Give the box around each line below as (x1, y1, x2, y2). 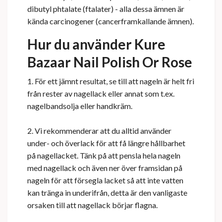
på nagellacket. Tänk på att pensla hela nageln (27, 151, 180, 161)
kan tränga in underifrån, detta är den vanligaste (27, 188, 187, 198)
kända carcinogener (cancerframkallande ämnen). (27, 16, 194, 26)
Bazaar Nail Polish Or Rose (27, 54, 192, 71)
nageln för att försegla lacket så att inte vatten (27, 175, 183, 185)
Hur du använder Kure (27, 36, 166, 53)
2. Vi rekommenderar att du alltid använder (27, 126, 171, 136)
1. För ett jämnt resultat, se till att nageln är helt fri (27, 76, 194, 86)
